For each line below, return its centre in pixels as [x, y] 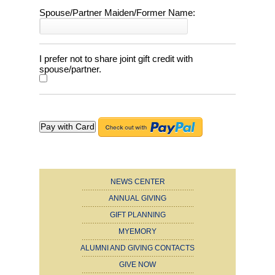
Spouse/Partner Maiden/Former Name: [117, 12]
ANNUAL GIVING [137, 198]
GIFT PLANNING [137, 215]
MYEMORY [137, 231]
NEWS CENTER [137, 182]
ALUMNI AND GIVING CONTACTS [137, 248]
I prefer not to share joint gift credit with [116, 58]
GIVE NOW [137, 265]
